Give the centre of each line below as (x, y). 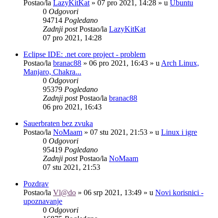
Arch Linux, (180, 63)
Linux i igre (179, 132)
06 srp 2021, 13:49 (113, 192)
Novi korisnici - (179, 192)
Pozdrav (36, 183)
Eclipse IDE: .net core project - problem (84, 54)
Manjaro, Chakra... (52, 72)
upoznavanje (43, 201)
